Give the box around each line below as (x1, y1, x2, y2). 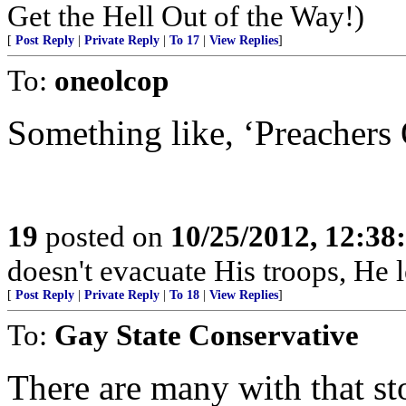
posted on (38, 219, 170, 253)
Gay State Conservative (54, 318, 359, 352)
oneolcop (54, 63, 169, 97)
